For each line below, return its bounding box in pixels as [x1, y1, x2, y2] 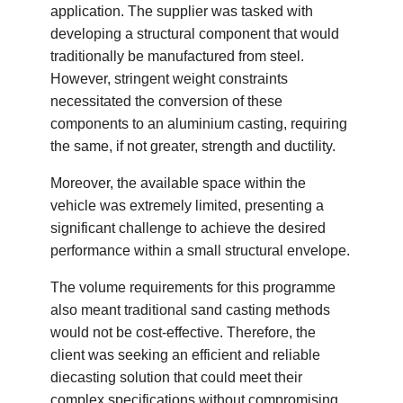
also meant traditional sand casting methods [50, 301, 331, 318]
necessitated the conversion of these [50, 93, 283, 109]
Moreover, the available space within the [50, 175, 307, 191]
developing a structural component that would [50, 25, 340, 41]
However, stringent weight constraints [50, 70, 289, 86]
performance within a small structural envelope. [50, 242, 351, 258]
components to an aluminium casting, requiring [50, 115, 348, 131]
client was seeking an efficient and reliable [50, 346, 321, 363]
